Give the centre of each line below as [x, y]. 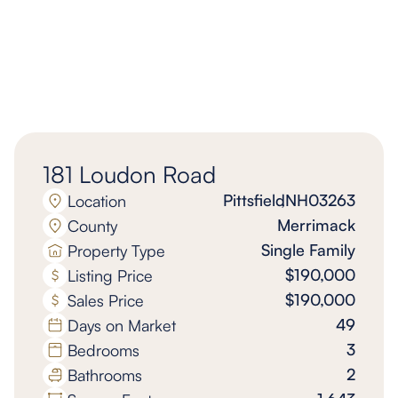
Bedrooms [103, 350]
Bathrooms [105, 374]
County [92, 225]
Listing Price [110, 275]
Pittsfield [254, 200]
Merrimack [316, 225]
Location [97, 200]
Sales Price [106, 300]
